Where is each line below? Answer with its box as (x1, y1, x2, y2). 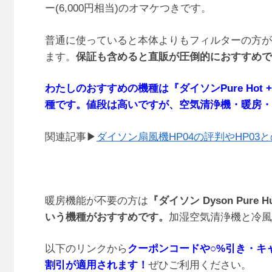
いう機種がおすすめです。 (45, 211, 169, 223)
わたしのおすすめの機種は (45, 83, 169, 95)
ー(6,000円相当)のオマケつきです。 (45, 2, 211, 15)
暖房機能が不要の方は (45, 194, 148, 206)
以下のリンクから (45, 243, 127, 255)
